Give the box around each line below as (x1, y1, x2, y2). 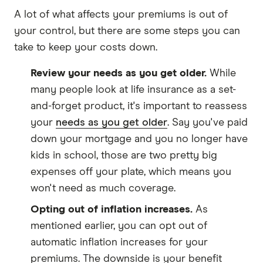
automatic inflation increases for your (31, 237, 208, 248)
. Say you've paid (167, 117, 248, 128)
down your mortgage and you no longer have (31, 133, 248, 144)
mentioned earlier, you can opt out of (31, 220, 207, 231)
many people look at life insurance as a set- (31, 84, 236, 95)
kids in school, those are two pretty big (31, 150, 217, 161)
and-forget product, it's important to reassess (31, 100, 247, 112)
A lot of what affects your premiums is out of (14, 9, 228, 20)
